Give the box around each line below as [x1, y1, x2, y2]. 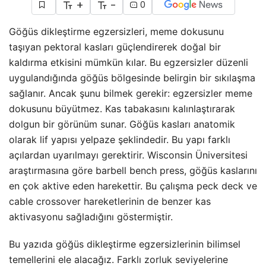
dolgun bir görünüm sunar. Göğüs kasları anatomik [9, 118, 235, 130]
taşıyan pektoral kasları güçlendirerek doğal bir [9, 40, 221, 53]
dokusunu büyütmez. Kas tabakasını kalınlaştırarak [9, 102, 235, 115]
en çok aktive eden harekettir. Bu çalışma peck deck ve [9, 179, 257, 192]
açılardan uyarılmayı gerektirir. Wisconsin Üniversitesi [9, 148, 248, 161]
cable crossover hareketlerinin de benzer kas [9, 195, 211, 207]
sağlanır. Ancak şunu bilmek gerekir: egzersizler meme [9, 87, 252, 99]
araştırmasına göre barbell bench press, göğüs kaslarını [9, 164, 257, 176]
